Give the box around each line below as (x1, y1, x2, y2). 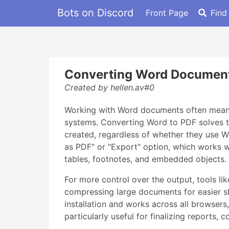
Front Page (146, 7, 188, 18)
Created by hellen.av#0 (64, 82, 154, 93)
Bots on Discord (57, 6, 133, 19)
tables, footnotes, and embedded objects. (64, 154, 226, 164)
